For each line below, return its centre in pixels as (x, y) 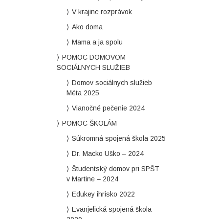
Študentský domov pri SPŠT (115, 169)
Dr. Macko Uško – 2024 (108, 153)
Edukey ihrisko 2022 (103, 194)
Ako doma (87, 27)
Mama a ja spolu (97, 42)
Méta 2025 (83, 93)
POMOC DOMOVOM (94, 57)
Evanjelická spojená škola (111, 209)
